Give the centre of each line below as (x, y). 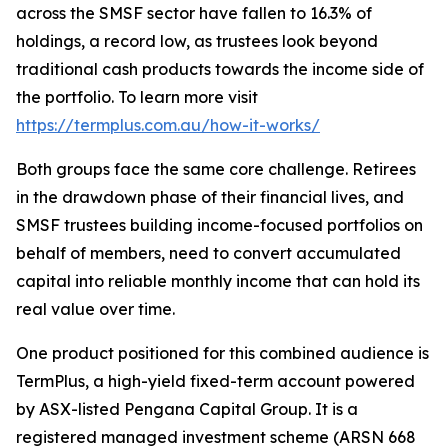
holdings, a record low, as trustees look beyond (197, 41)
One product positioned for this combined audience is (222, 353)
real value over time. (95, 309)
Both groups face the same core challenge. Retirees (216, 169)
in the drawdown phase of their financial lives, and (210, 197)
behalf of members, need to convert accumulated (208, 253)
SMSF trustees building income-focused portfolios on (219, 225)
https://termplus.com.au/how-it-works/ (168, 125)
